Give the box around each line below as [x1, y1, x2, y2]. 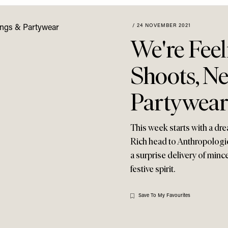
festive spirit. [130, 163, 175, 175]
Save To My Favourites [138, 193, 190, 198]
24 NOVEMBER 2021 [137, 23, 191, 28]
